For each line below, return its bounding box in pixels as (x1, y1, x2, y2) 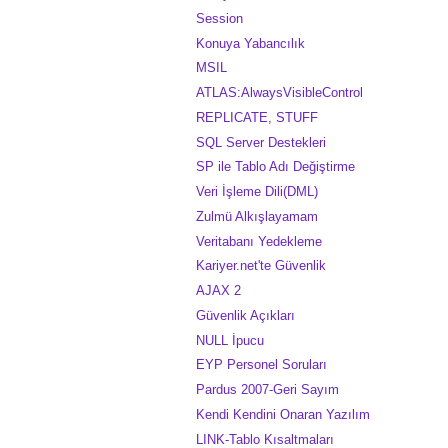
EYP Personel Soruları (196, 357, 328, 373)
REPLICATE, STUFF (196, 109, 319, 125)
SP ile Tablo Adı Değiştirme (196, 159, 356, 175)
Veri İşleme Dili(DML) (196, 184, 319, 199)
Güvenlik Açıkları (196, 307, 296, 323)
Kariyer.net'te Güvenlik (196, 258, 327, 274)
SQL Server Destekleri (196, 134, 327, 150)
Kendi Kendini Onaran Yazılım (196, 406, 371, 422)
